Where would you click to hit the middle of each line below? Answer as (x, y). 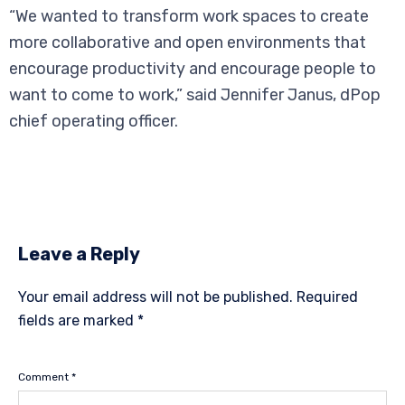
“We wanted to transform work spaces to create (189, 17)
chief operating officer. (94, 122)
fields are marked (78, 321)
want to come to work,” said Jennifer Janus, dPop (195, 95)
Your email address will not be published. (155, 297)
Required (327, 297)
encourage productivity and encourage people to (193, 69)
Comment (45, 377)
